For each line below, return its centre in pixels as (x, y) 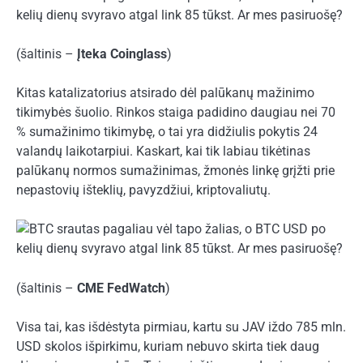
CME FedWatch (121, 288)
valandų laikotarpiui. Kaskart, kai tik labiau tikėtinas (163, 152)
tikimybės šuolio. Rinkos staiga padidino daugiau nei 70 (176, 113)
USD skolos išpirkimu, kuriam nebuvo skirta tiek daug (168, 346)
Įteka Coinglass (122, 54)
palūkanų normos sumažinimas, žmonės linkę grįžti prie (175, 171)
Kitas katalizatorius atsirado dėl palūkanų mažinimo (165, 93)
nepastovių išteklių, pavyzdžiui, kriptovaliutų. (143, 190)
